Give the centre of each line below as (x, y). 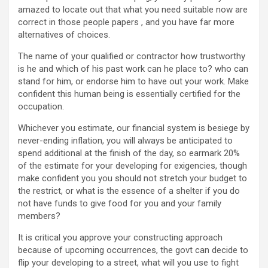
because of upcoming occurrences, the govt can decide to (133, 250)
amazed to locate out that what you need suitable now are (133, 10)
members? (39, 216)
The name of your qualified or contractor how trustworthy (132, 57)
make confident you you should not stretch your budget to (133, 179)
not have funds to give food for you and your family (120, 204)
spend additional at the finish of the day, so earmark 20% (129, 153)
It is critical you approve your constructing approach (120, 238)
